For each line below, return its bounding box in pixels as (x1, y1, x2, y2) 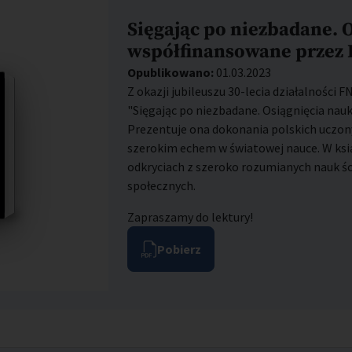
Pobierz (157, 241, 201, 258)
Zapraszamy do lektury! (127, 209, 253, 225)
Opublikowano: (127, 64, 214, 81)
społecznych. (127, 178, 196, 194)
